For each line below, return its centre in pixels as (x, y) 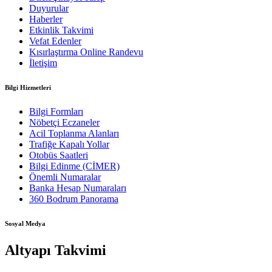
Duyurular (49, 8)
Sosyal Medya (25, 223)
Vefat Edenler (55, 41)
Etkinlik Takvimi (61, 30)
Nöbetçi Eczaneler (64, 122)
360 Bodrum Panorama (74, 199)
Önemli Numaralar (65, 177)
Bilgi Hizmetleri (28, 87)
